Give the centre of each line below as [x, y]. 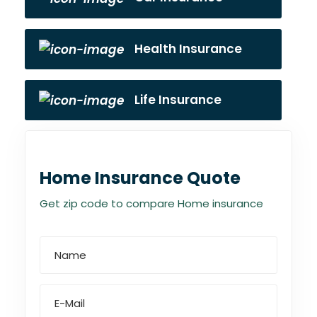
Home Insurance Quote [140, 178]
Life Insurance [178, 99]
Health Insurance [188, 48]
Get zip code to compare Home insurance [151, 204]
